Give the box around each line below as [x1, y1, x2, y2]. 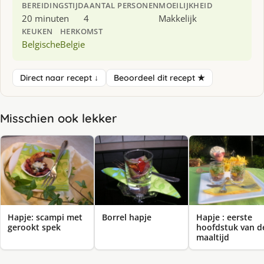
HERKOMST [60, 25, 103, 37]
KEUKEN [22, 25, 53, 37]
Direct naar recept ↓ [20, 72, 98, 83]
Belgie [60, 38, 85, 50]
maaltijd [196, 232, 229, 243]
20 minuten [22, 12, 69, 24]
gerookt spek [8, 222, 61, 233]
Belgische [22, 38, 60, 50]
